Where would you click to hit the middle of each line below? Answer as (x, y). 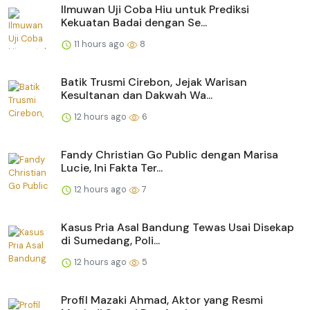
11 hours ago (99, 44)
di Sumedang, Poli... (110, 241)
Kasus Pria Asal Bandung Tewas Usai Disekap (177, 228)
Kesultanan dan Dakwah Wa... (137, 95)
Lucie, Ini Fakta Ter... (112, 168)
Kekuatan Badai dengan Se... (134, 23)
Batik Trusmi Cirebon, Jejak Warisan (154, 82)
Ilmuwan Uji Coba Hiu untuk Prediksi (155, 10)
